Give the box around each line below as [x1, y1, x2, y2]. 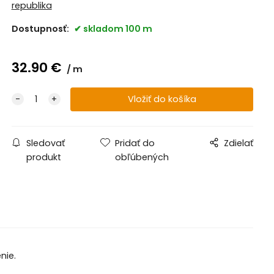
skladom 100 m [83, 22, 152, 35]
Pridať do [115, 136, 155, 149]
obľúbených [115, 150, 169, 163]
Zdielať [224, 136, 254, 149]
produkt [26, 150, 61, 163]
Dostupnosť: [11, 22, 71, 35]
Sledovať [26, 136, 65, 149]
